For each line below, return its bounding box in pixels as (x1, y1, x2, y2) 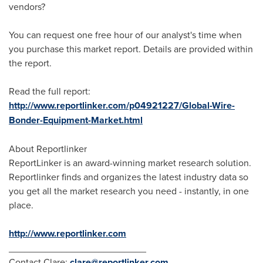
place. (9, 198, 33, 211)
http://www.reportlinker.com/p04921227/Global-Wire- (9, 99, 235, 112)
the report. (9, 56, 52, 69)
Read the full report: (9, 85, 90, 97)
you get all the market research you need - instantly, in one (9, 184, 249, 197)
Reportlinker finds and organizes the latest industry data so (9, 170, 248, 183)
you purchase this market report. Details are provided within (9, 42, 253, 55)
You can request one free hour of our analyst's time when (9, 28, 242, 41)
